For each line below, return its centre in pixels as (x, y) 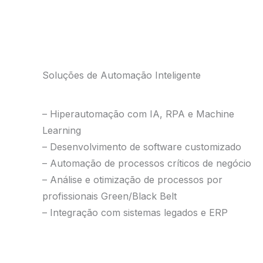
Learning (62, 130)
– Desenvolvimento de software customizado (142, 147)
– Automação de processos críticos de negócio (147, 163)
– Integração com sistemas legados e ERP (135, 213)
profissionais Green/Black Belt (109, 196)
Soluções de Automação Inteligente (122, 75)
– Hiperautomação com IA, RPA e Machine (138, 114)
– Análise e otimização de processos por (132, 180)
